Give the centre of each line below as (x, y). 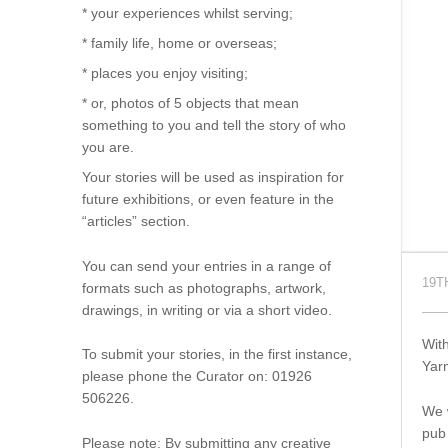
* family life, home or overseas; (179, 43)
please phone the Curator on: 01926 (196, 376)
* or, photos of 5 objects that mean (190, 103)
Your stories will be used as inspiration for (212, 177)
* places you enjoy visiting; (164, 73)
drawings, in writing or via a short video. (206, 309)
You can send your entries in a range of (206, 265)
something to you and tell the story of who (213, 125)
